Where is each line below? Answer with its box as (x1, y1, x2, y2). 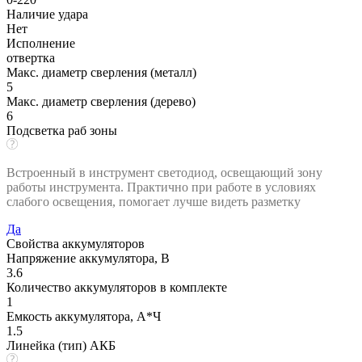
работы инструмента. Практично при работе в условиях (6, 179, 316, 194)
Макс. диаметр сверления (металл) (6, 65, 196, 79)
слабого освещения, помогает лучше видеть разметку (6, 194, 301, 208)
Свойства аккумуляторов (6, 236, 145, 250)
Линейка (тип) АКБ (6, 338, 116, 352)
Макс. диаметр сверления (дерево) (6, 94, 196, 108)
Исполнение (6, 36, 75, 50)
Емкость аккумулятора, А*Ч (6, 309, 161, 323)
